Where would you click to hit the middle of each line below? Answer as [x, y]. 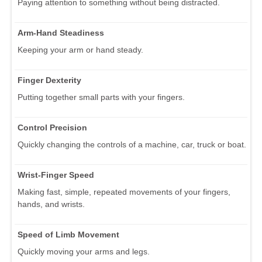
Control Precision [52, 127]
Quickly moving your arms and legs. [84, 251]
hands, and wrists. [51, 204]
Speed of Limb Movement [68, 234]
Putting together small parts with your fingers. [101, 97]
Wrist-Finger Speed [56, 175]
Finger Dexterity [49, 80]
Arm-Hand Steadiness [61, 32]
